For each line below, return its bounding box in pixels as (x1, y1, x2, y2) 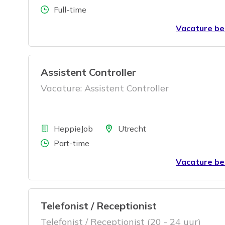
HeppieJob (54, 123, 93, 134)
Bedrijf (28, 123, 55, 133)
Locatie (92, 123, 123, 133)
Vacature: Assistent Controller (41, 82, 169, 94)
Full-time (54, 4, 86, 15)
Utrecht (118, 123, 146, 134)
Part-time (54, 138, 89, 148)
